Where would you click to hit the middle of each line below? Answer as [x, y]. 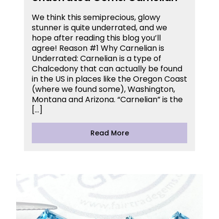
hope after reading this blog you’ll [96, 38]
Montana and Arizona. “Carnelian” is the [107, 100]
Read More [109, 133]
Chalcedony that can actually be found [107, 69]
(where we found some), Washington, [103, 89]
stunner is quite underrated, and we [99, 28]
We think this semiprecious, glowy [96, 18]
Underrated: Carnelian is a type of [97, 59]
